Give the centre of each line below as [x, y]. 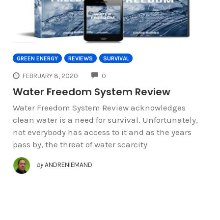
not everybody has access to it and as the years [102, 132]
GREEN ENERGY [37, 58]
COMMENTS [123, 75]
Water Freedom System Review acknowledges [99, 108]
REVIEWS [80, 58]
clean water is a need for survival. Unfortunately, [105, 120]
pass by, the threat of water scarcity [80, 145]
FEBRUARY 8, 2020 [51, 76]
